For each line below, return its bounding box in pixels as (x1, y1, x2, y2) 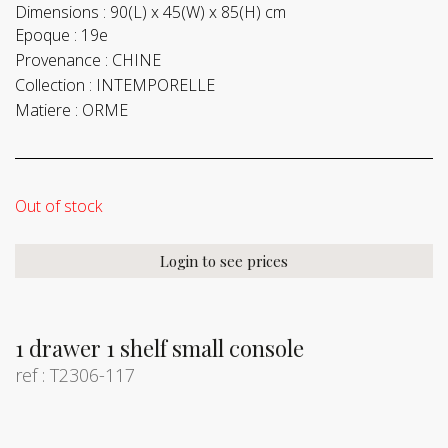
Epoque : (15, 24, 77, 47)
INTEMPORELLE (96, 74, 215, 97)
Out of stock (15, 195, 102, 218)
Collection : (15, 74, 92, 97)
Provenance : (15, 49, 108, 72)
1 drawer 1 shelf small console (15, 333, 304, 364)
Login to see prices (160, 251, 288, 272)
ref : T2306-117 (15, 363, 135, 388)
